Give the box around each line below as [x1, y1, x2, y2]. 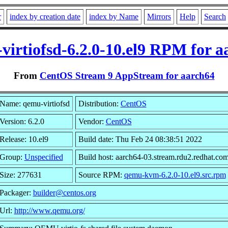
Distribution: [78, 99, 121, 108]
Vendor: [78, 117, 106, 126]
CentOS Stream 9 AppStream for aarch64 [39, 70, 215, 81]
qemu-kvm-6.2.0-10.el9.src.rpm [124, 170, 226, 179]
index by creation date [10, 12, 80, 21]
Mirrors [147, 12, 171, 21]
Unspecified [24, 152, 63, 161]
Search [204, 12, 226, 21]
